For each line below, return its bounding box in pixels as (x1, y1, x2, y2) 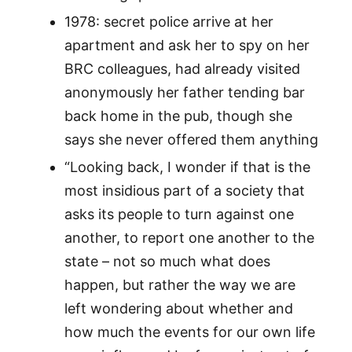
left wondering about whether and (64, 300, 293, 317)
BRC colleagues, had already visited (64, 60, 300, 78)
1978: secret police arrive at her (64, 13, 273, 31)
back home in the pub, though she (64, 108, 292, 125)
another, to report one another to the (64, 229, 314, 247)
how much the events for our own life (64, 324, 315, 341)
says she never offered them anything (64, 131, 318, 148)
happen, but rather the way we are (64, 277, 295, 294)
